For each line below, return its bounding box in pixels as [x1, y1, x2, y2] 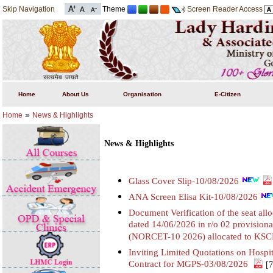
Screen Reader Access [186, 5, 263, 13]
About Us [62, 91, 89, 97]
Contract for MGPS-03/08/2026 [129, 258, 250, 271]
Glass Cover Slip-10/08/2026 [129, 175, 241, 186]
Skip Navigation [2, 5, 55, 13]
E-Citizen [214, 91, 241, 97]
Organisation [123, 91, 162, 97]
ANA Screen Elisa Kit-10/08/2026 [129, 191, 260, 202]
